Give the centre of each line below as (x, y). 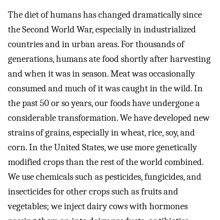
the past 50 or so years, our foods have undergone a (104, 103)
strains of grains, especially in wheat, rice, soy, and (101, 132)
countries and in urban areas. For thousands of (96, 44)
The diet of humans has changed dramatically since (105, 14)
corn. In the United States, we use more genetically (102, 147)
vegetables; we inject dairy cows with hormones (98, 206)
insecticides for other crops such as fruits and (93, 191)
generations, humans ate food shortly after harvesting (109, 59)
